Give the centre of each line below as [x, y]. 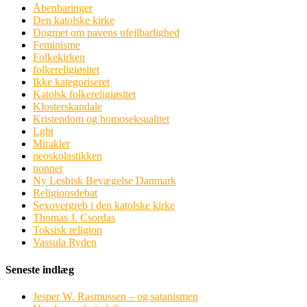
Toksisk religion [67, 230]
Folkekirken [59, 58]
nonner [48, 169]
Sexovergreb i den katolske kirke [104, 206]
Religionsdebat [65, 193]
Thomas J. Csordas [74, 218]
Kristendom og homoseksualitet [101, 119]
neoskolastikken [67, 156]
